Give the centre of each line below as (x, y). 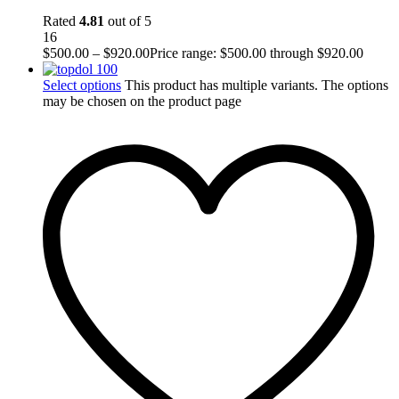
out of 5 (128, 20)
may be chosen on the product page (142, 101)
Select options (82, 85)
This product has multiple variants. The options (256, 85)
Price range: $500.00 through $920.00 (256, 53)
